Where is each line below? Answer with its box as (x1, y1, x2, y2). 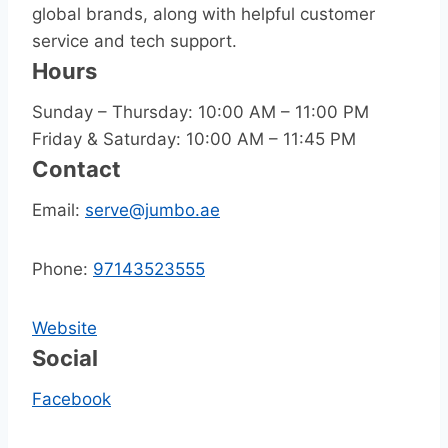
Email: (32, 199, 85, 220)
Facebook (32, 388, 111, 409)
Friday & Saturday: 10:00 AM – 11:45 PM (32, 128, 356, 149)
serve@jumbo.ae (85, 199, 220, 220)
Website (32, 317, 97, 338)
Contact (32, 155, 121, 182)
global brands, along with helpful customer (32, 3, 375, 24)
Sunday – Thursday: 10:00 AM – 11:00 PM (32, 101, 369, 122)
